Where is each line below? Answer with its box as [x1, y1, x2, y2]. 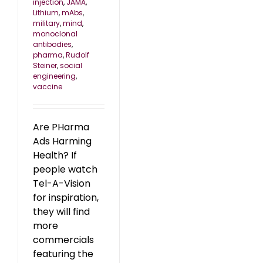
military [33, 18, 60, 29]
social [60, 60, 82, 71]
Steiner [33, 60, 57, 71]
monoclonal [33, 29, 77, 39]
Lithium [33, 8, 59, 18]
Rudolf [66, 50, 89, 60]
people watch [33, 163, 97, 177]
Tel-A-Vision [33, 177, 90, 191]
